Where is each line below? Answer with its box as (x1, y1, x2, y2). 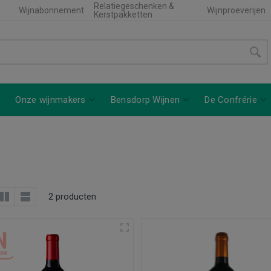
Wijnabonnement (18, 5, 84, 15)
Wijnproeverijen (206, 5, 266, 15)
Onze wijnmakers (15, 94, 86, 105)
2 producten (48, 191, 96, 202)
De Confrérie (204, 94, 257, 105)
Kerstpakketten (93, 10, 152, 19)
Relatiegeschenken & (93, 1, 174, 11)
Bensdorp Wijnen (110, 94, 180, 105)
